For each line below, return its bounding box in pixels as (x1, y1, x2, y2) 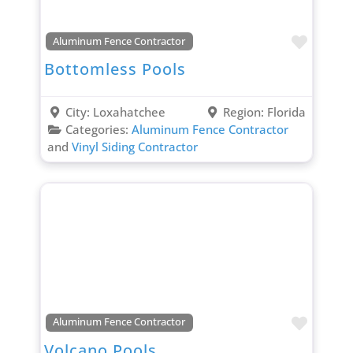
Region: (223, 104, 268, 121)
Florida (267, 104, 307, 121)
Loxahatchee (92, 104, 165, 121)
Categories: (65, 121, 132, 138)
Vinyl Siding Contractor (71, 139, 198, 155)
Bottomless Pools (43, 58, 186, 80)
